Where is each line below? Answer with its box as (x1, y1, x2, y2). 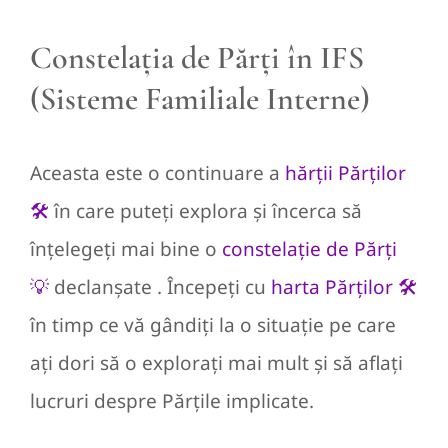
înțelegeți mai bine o (30, 236, 222, 263)
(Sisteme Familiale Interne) (30, 79, 370, 119)
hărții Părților (285, 160, 406, 187)
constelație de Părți (222, 236, 397, 263)
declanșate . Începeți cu (49, 274, 271, 301)
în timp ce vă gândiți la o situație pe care (30, 312, 396, 339)
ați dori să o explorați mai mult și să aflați (30, 350, 403, 377)
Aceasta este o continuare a (30, 160, 285, 187)
